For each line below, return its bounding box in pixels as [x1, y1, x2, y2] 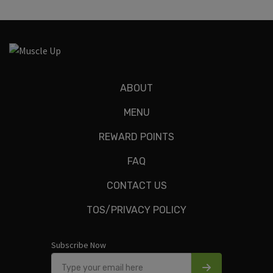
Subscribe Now [51, 239, 106, 250]
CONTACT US [106, 180, 167, 191]
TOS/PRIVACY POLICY [87, 204, 186, 216]
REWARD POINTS [99, 131, 174, 143]
